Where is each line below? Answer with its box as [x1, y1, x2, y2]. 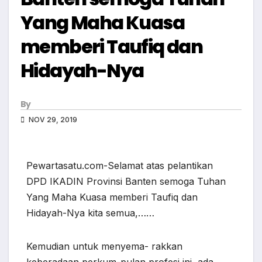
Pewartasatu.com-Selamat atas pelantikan [26, 160, 213, 172]
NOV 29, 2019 [27, 115, 77, 125]
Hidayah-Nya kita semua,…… [26, 207, 154, 219]
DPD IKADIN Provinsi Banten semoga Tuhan [26, 175, 226, 188]
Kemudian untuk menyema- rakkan [26, 240, 182, 253]
